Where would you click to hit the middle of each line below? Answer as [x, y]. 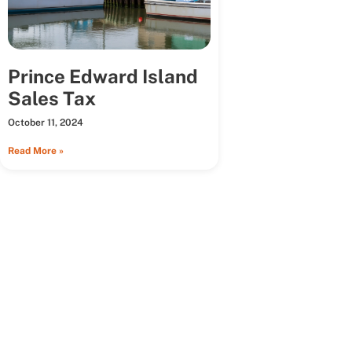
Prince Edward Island [103, 77]
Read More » [36, 151]
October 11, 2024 [46, 123]
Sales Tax [52, 99]
